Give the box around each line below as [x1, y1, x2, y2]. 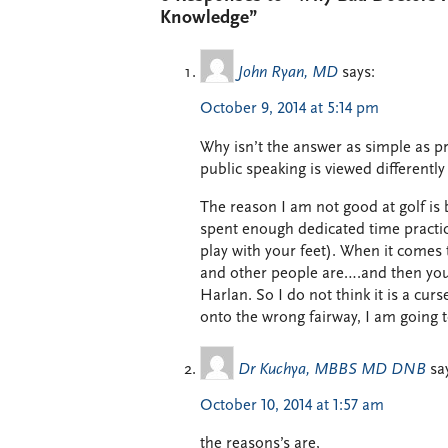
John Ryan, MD [238, 65, 338, 82]
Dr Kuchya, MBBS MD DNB [238, 361, 426, 378]
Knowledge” [160, 8, 257, 28]
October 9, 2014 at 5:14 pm [200, 101, 379, 118]
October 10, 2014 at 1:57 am [200, 397, 384, 414]
